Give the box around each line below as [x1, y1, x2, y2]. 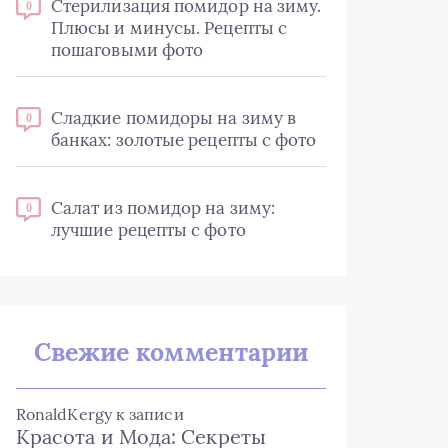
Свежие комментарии [33, 336, 309, 368]
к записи [111, 404, 184, 424]
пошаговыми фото [51, 39, 204, 61]
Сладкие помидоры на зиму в [51, 107, 297, 129]
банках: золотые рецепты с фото [51, 129, 317, 151]
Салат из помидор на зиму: [51, 197, 276, 219]
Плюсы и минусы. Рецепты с [51, 17, 288, 39]
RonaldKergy [16, 404, 112, 424]
